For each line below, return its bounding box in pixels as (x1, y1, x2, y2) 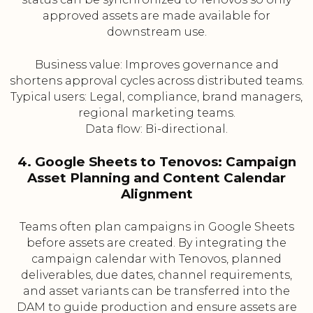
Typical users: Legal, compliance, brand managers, (10, 90, 303, 104)
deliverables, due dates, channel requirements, (21, 268, 292, 282)
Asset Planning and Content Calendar (27, 170, 286, 187)
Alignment (120, 186, 193, 203)
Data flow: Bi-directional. (85, 122, 228, 136)
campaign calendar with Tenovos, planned (31, 252, 282, 266)
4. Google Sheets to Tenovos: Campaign (17, 154, 296, 170)
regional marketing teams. (78, 106, 235, 120)
